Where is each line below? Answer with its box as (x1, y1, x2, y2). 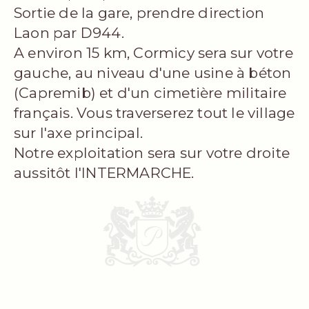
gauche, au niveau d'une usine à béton (14, 64, 292, 82)
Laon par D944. (14, 24, 124, 42)
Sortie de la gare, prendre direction (14, 4, 265, 22)
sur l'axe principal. (14, 124, 143, 142)
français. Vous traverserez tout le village (14, 104, 295, 122)
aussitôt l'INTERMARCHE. (14, 164, 195, 182)
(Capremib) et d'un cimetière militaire (14, 84, 287, 102)
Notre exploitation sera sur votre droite (14, 144, 290, 162)
